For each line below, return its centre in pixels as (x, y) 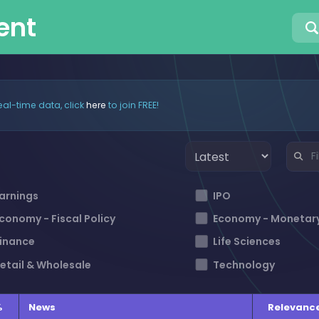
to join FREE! (132, 105)
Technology (244, 265)
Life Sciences (247, 242)
